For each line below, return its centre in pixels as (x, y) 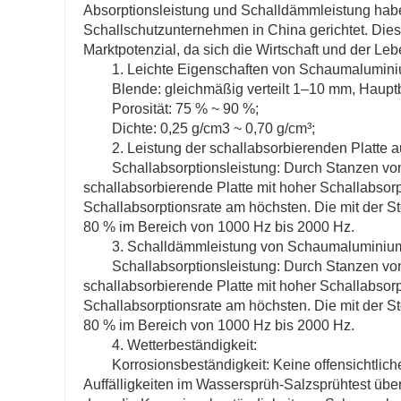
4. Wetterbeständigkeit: (184, 346)
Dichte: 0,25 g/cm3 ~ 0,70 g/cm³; (213, 129)
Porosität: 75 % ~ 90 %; (185, 109)
